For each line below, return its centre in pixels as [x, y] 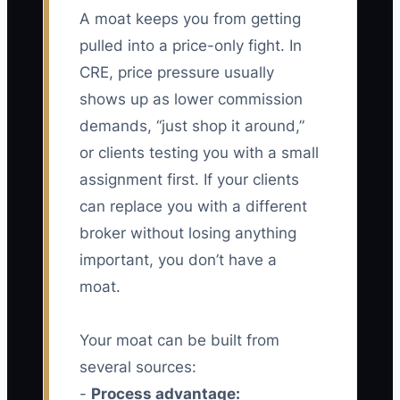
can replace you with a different [193, 207]
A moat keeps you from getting [190, 19]
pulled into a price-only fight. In [191, 46]
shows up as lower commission [191, 100]
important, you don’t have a [178, 260]
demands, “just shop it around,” [192, 126]
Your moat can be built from [179, 341]
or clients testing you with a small [199, 153]
